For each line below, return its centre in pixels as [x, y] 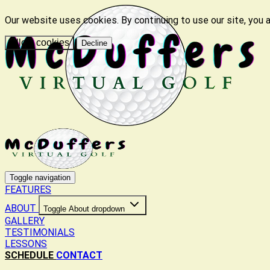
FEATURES [28, 189]
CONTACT [79, 255]
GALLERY [25, 221]
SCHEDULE [30, 255]
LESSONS [26, 243]
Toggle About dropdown [84, 209]
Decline [94, 43]
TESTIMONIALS [40, 232]
